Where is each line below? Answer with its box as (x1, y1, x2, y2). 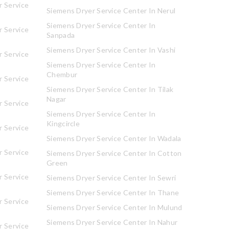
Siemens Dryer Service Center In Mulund (47, 203, 182, 212)
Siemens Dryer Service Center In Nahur (47, 218, 178, 226)
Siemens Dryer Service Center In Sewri (47, 173, 176, 182)
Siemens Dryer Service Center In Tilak (47, 85, 174, 94)
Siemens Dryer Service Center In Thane (47, 188, 179, 197)
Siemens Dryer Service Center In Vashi (47, 45, 176, 54)
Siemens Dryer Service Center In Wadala (47, 134, 181, 143)
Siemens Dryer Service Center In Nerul (47, 6, 176, 15)
